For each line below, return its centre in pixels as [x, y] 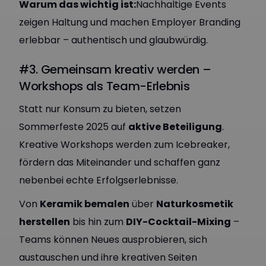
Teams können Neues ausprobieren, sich [113, 240]
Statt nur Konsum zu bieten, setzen [100, 109]
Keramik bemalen [85, 204]
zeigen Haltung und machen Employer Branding [130, 22]
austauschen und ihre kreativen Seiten [108, 257]
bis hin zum [98, 222]
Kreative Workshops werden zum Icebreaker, [124, 145]
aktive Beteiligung [175, 127]
